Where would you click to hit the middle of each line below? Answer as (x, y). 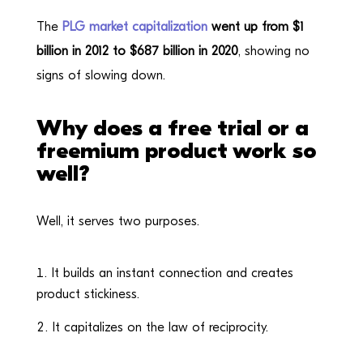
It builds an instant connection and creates (172, 273)
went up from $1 (255, 27)
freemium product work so (176, 151)
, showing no (273, 51)
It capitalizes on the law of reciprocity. (160, 327)
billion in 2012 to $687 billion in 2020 (137, 51)
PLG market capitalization (135, 27)
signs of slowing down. (100, 75)
